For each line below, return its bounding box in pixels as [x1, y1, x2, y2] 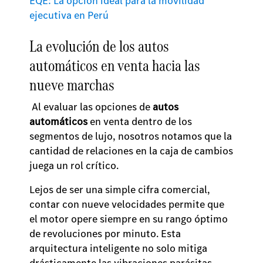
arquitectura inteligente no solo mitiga [29, 241, 207, 255]
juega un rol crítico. [29, 158, 121, 172]
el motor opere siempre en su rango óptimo [29, 211, 228, 225]
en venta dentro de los [87, 114, 192, 128]
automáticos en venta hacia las [29, 54, 200, 76]
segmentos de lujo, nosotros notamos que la [29, 129, 232, 143]
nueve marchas [29, 73, 114, 95]
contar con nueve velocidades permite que [29, 197, 224, 211]
